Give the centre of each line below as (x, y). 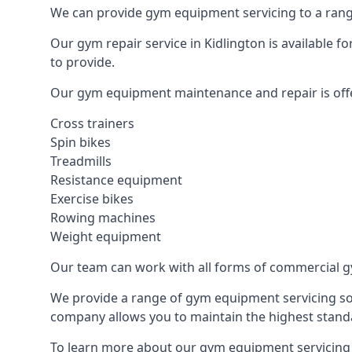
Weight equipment (106, 236)
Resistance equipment (116, 180)
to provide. (82, 62)
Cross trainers (92, 123)
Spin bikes (81, 142)
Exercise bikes (92, 199)
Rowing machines (103, 218)
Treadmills (81, 161)
